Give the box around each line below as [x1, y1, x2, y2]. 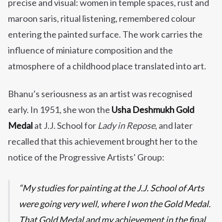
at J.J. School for [33, 120, 98, 131]
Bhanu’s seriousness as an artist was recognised [8, 88, 192, 100]
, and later [155, 120, 193, 131]
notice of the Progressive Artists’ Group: [8, 152, 165, 163]
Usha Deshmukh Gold [111, 104, 194, 115]
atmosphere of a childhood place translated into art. [8, 60, 206, 72]
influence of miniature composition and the [8, 45, 173, 56]
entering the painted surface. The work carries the [8, 29, 203, 40]
